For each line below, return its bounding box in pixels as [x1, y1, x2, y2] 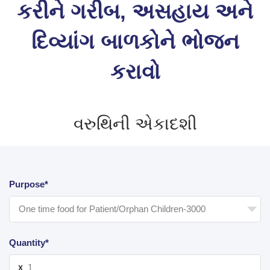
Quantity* [9, 237, 49, 248]
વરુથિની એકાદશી [73, 114, 197, 133]
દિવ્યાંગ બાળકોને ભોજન [31, 29, 239, 53]
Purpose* [9, 178, 48, 189]
